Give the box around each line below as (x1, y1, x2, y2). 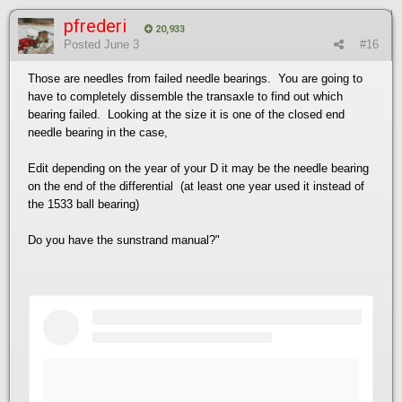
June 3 (104, 37, 139, 51)
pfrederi (64, 14, 127, 37)
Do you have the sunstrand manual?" (28, 232, 220, 247)
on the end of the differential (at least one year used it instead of (28, 179, 364, 193)
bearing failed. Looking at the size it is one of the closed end (28, 107, 345, 121)
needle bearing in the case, (28, 125, 175, 139)
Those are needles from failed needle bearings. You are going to (28, 71, 363, 85)
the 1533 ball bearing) (28, 197, 139, 211)
